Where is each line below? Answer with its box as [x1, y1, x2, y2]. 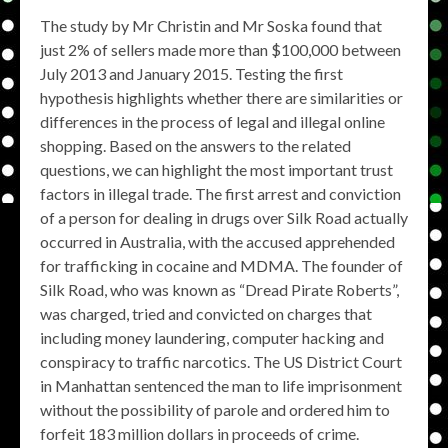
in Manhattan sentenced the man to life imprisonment [40, 376, 402, 396]
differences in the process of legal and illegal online [40, 112, 385, 132]
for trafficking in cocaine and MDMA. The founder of [40, 256, 403, 276]
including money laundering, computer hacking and [40, 328, 384, 348]
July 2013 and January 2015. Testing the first [40, 64, 343, 84]
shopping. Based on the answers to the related [40, 136, 351, 156]
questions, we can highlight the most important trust [40, 160, 393, 180]
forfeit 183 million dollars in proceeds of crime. [40, 424, 359, 444]
